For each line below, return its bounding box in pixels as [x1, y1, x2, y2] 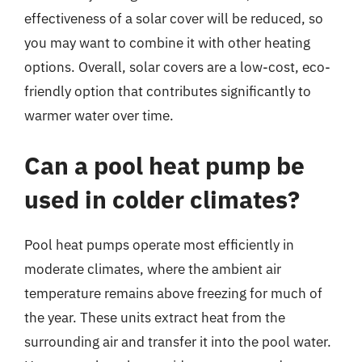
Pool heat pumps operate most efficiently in [24, 235, 294, 254]
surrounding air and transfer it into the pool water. [24, 332, 331, 351]
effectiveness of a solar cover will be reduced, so [24, 10, 323, 27]
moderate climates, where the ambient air [24, 259, 281, 278]
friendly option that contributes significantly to [24, 82, 311, 100]
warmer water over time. [24, 107, 174, 124]
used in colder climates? [24, 183, 300, 215]
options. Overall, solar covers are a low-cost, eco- [24, 58, 330, 76]
